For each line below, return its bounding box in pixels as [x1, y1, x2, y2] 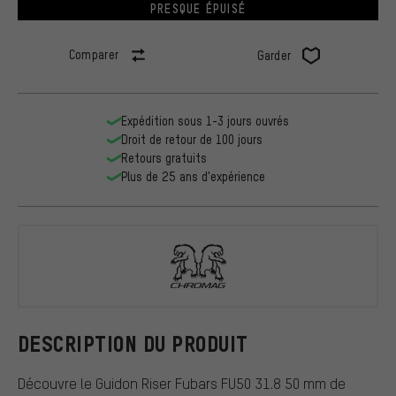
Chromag [277, 263, 363, 296]
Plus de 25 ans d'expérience [121, 169, 265, 185]
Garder [256, 48, 292, 64]
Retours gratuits [121, 150, 207, 166]
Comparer [68, 47, 119, 63]
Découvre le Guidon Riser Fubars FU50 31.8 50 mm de [18, 373, 346, 392]
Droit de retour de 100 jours [121, 132, 263, 148]
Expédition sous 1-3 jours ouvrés [121, 113, 289, 129]
